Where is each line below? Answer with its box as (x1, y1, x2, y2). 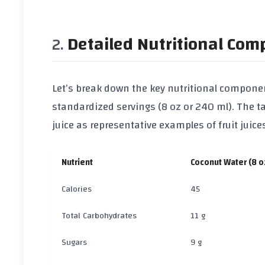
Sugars (62, 234, 87, 250)
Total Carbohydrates (62, 207, 137, 224)
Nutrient (62, 154, 93, 170)
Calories (62, 180, 92, 197)
